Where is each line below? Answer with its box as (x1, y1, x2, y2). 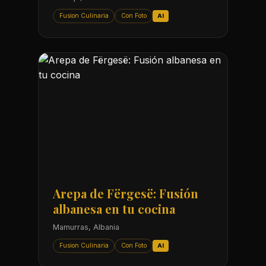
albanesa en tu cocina (53, 201, 175, 217)
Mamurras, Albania (53, 223, 119, 232)
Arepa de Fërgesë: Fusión (53, 185, 198, 202)
